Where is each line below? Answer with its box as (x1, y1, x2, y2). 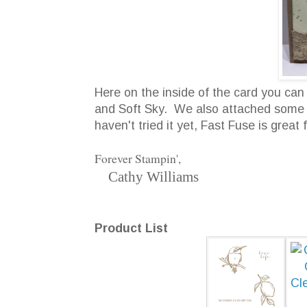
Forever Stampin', (95, 149, 181, 167)
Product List (95, 221, 168, 235)
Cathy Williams (95, 168, 199, 185)
